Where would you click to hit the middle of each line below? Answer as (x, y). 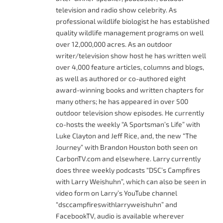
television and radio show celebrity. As (116, 9)
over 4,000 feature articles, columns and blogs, (130, 67)
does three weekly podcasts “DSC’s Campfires (128, 170)
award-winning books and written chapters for (130, 90)
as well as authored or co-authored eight (121, 78)
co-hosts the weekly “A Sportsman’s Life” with (128, 124)
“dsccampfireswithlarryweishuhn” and (116, 204)
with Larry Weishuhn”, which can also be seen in (131, 181)
